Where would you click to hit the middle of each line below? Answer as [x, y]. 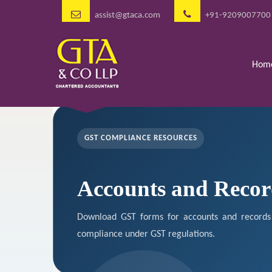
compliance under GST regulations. [146, 234]
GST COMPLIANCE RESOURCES [141, 138]
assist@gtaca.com [127, 15]
